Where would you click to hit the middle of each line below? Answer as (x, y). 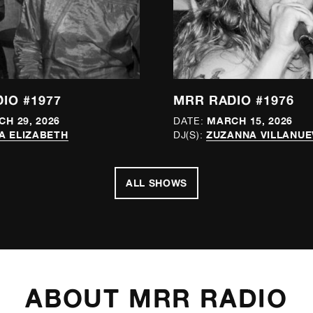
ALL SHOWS (156, 182)
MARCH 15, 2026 (250, 120)
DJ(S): (188, 134)
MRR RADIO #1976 (234, 100)
